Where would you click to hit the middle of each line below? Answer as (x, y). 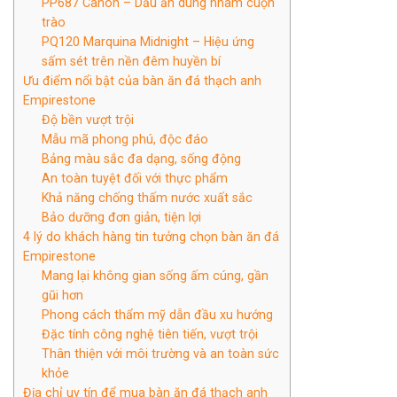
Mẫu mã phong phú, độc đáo (125, 139)
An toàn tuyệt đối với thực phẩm (135, 178)
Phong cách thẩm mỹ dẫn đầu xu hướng (158, 314)
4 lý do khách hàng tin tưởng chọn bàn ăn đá (151, 236)
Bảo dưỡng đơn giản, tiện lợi (122, 217)
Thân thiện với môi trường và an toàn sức (161, 353)
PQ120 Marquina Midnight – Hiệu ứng (148, 41)
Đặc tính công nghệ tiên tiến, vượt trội (150, 334)
